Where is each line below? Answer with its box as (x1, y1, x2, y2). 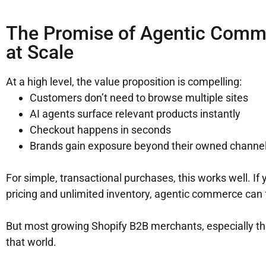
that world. (6, 236, 56, 249)
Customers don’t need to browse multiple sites (30, 91, 248, 104)
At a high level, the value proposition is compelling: (6, 75, 242, 88)
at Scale (6, 41, 74, 64)
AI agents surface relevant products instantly (30, 107, 240, 121)
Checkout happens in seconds (30, 123, 171, 137)
